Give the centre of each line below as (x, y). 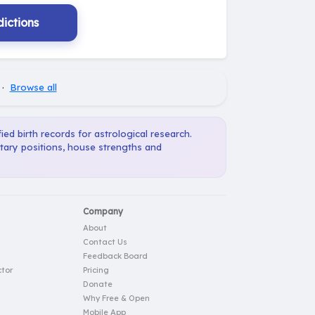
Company (103, 211)
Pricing (96, 270)
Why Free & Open (116, 298)
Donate (98, 284)
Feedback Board (115, 256)
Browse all (33, 87)
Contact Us (105, 242)
